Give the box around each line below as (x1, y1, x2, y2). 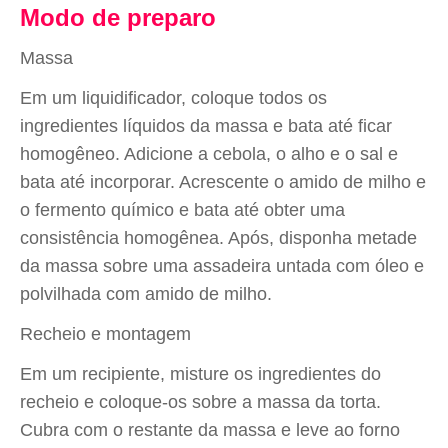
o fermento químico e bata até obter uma (20, 200, 345, 220)
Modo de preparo (20, 4, 216, 31)
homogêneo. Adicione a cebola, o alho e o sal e (20, 144, 398, 164)
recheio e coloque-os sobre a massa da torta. (20, 392, 381, 412)
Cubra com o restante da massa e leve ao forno (20, 420, 400, 440)
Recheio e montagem (20, 324, 191, 344)
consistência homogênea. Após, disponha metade (20, 228, 417, 248)
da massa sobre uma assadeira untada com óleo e (20, 256, 424, 276)
